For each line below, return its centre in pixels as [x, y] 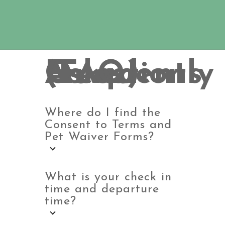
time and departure [102, 189]
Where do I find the [103, 113]
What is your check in [108, 177]
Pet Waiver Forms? [99, 137]
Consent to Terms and [108, 125]
